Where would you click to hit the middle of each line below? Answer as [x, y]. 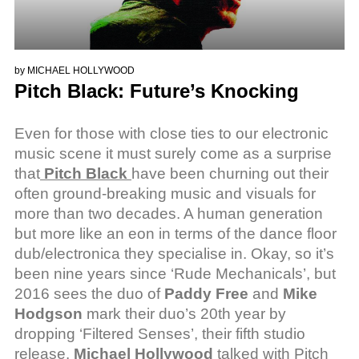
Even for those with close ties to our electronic [171, 133]
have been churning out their [230, 173]
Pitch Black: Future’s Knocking [157, 91]
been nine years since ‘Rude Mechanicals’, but [175, 273]
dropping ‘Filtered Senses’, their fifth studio [160, 333]
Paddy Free [206, 293]
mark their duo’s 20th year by [184, 313]
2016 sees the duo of [89, 293]
